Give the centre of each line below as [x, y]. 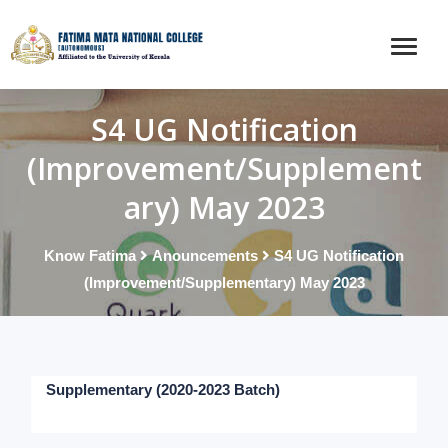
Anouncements [205, 256]
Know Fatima [90, 256]
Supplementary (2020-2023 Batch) [163, 390]
